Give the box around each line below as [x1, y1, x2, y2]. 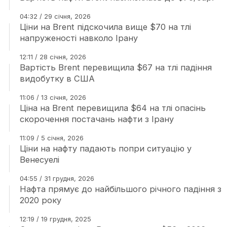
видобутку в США [19, 73, 95, 84]
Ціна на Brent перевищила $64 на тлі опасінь [19, 103, 206, 113]
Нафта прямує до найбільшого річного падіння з [19, 184, 221, 195]
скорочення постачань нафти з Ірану [19, 114, 174, 125]
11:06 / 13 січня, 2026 [19, 93, 86, 102]
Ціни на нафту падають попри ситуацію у [19, 143, 192, 154]
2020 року [19, 195, 61, 206]
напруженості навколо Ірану [19, 33, 138, 44]
